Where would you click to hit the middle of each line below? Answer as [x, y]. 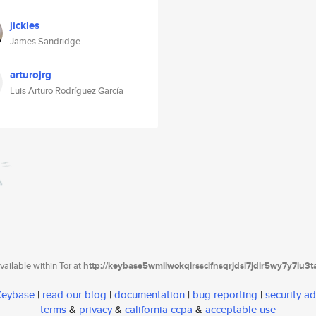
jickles [25, 25]
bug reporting [225, 295]
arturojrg [31, 75]
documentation [150, 295]
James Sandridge [45, 41]
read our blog [74, 295]
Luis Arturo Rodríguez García [67, 91]
